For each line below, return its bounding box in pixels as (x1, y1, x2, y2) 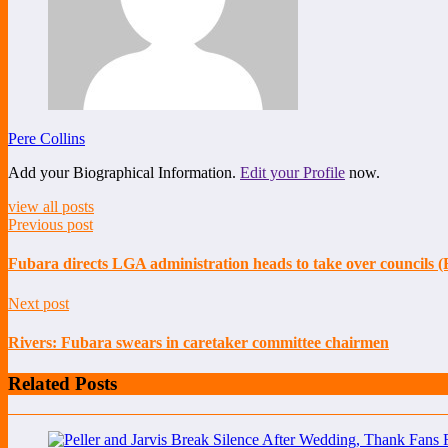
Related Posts (8, 373, 117, 395)
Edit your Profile (240, 164, 345, 182)
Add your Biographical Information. (8, 164, 240, 182)
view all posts (8, 198, 94, 216)
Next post (8, 294, 69, 312)
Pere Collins (8, 130, 85, 148)
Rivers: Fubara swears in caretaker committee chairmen (8, 333, 389, 351)
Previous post (8, 216, 93, 234)
